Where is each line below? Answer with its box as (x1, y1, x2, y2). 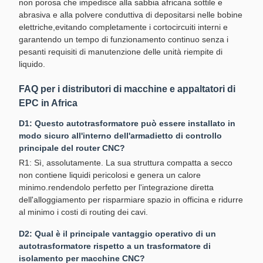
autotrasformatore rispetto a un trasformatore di (19, 241, 211, 251)
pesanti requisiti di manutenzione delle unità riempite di (19, 47, 222, 56)
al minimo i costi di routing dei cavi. (19, 207, 148, 217)
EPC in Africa (19, 98, 77, 108)
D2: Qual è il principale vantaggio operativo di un (19, 229, 216, 238)
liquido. (19, 59, 45, 69)
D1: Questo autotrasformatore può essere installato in (19, 119, 235, 128)
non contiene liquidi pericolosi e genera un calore (19, 170, 201, 180)
